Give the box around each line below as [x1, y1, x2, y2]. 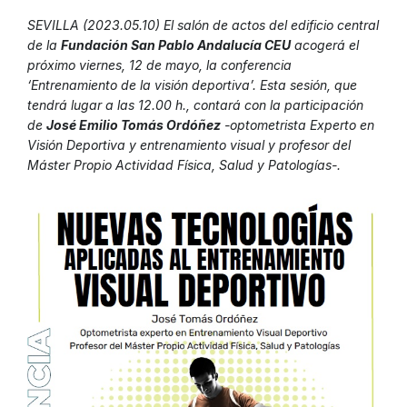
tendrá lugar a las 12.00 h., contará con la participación [27, 97, 363, 114]
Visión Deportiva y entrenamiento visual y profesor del [27, 137, 351, 154]
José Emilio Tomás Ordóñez [46, 117, 221, 134]
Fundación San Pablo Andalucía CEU [61, 37, 291, 54]
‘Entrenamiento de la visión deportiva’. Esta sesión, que [27, 77, 357, 94]
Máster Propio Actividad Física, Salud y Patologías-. [27, 157, 341, 174]
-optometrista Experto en [221, 117, 374, 134]
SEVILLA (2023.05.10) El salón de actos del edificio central [27, 17, 379, 34]
